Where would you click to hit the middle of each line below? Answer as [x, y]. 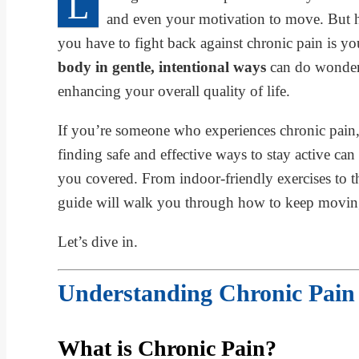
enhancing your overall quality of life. [174, 91]
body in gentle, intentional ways [162, 67]
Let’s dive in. [98, 242]
